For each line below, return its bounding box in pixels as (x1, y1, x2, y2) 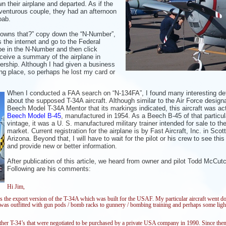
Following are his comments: (7, 164, 91, 173)
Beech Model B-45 (7, 111, 61, 120)
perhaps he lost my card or (37, 68, 115, 76)
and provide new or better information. (7, 142, 117, 150)
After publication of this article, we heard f (7, 157, 129, 165)
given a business (66, 60, 115, 68)
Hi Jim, (7, 183, 25, 190)
